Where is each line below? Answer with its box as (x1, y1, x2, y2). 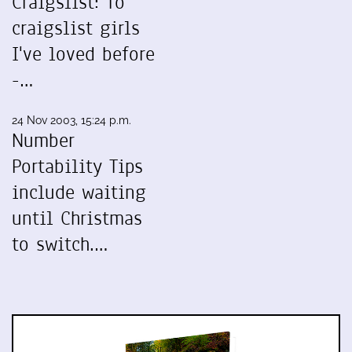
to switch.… (12, 231, 108, 258)
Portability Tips (12, 153, 143, 180)
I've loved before (12, 41, 155, 68)
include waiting (12, 179, 146, 206)
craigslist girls (12, 15, 140, 42)
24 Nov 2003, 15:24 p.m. (12, 114, 131, 126)
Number (12, 127, 75, 154)
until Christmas (12, 205, 142, 232)
